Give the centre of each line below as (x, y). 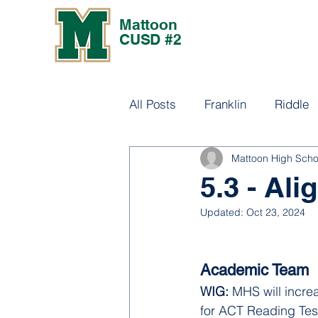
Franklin (225, 104)
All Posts (153, 104)
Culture (177, 160)
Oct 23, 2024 (276, 212)
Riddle (292, 104)
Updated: (223, 212)
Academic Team (254, 270)
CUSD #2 (150, 39)
